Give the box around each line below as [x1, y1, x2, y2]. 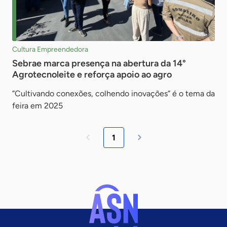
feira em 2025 [12, 100, 63, 110]
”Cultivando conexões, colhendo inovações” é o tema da [12, 88, 215, 98]
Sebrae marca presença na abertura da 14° [12, 57, 186, 69]
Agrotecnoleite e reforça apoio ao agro [12, 68, 172, 80]
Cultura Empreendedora [12, 45, 88, 54]
